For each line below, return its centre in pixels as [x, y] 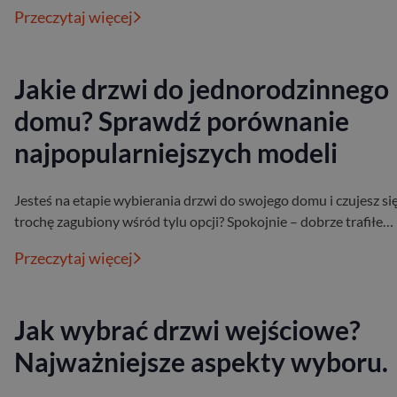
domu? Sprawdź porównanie [182, 121]
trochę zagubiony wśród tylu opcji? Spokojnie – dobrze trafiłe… [204, 222]
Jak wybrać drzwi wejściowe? [187, 330]
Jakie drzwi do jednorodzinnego [202, 89]
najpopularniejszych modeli [176, 153]
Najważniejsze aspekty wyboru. [201, 362]
